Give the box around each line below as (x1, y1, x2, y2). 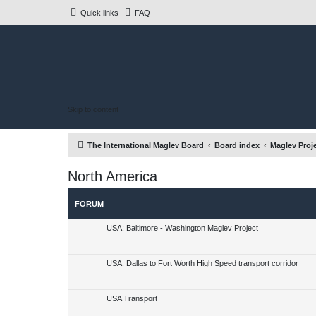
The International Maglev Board (87, 141, 204, 150)
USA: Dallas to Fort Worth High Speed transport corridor (107, 259, 298, 267)
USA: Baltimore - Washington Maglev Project (107, 224, 258, 232)
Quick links (80, 8, 119, 17)
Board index (214, 141, 260, 150)
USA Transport (107, 294, 157, 303)
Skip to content (68, 104, 119, 114)
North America (68, 169, 157, 184)
